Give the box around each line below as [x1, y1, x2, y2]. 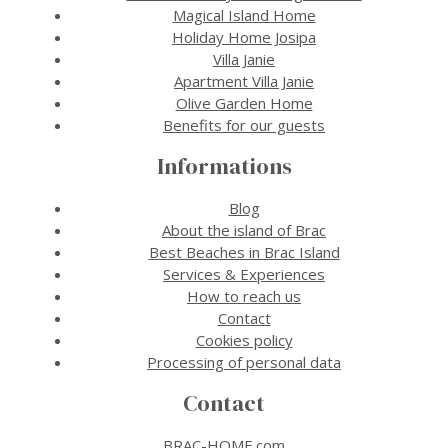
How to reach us [187, 286, 301, 307]
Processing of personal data [147, 352, 341, 373]
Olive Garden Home [175, 93, 313, 113]
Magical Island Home [172, 5, 316, 25]
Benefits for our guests [163, 115, 325, 135]
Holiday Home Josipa [172, 27, 316, 47]
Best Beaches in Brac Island [148, 242, 340, 263]
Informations [156, 150, 292, 182]
